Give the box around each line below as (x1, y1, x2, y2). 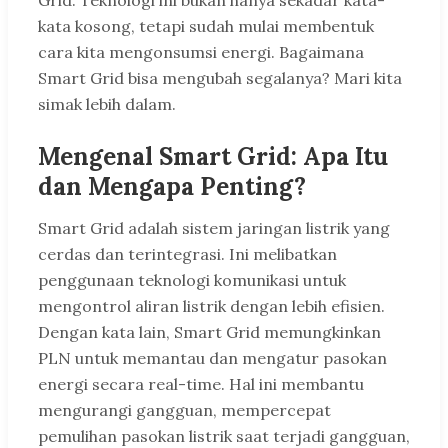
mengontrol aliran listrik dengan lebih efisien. (38, 296, 385, 317)
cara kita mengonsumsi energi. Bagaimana (38, 42, 364, 63)
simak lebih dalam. (38, 94, 176, 115)
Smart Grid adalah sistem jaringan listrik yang (38, 218, 390, 239)
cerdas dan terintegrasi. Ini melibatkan (38, 244, 337, 265)
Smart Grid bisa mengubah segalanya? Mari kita (38, 68, 402, 89)
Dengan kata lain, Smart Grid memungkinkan (38, 322, 381, 343)
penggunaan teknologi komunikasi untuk (38, 270, 346, 291)
